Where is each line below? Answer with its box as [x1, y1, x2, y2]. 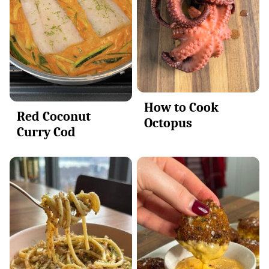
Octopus [144, 115, 192, 131]
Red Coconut [17, 108, 91, 124]
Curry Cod [17, 124, 76, 140]
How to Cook [144, 100, 219, 116]
